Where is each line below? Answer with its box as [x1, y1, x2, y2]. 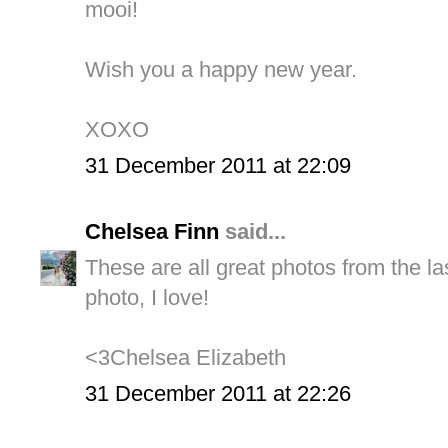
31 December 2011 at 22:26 [85, 381, 351, 407]
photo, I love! [85, 285, 209, 311]
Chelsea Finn [85, 219, 219, 245]
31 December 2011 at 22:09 [85, 153, 351, 179]
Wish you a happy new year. [85, 57, 357, 83]
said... [219, 219, 286, 245]
